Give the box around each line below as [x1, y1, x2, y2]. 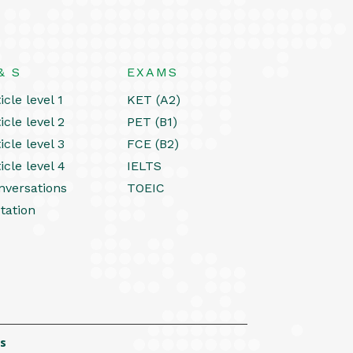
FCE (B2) [127, 136, 180, 151]
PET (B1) [127, 113, 178, 129]
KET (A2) [127, 91, 181, 107]
